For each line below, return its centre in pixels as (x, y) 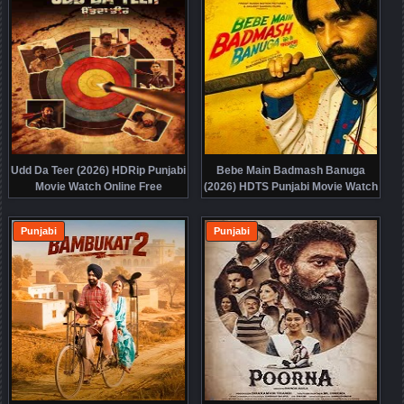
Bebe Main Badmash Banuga (291, 170)
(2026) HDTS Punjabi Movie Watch (291, 186)
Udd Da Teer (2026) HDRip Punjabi (99, 170)
